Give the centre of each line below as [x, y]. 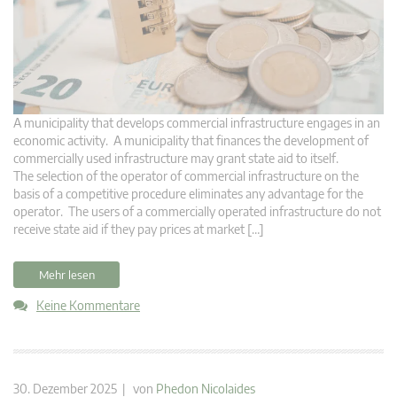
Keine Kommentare [88, 305]
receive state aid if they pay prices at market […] [139, 229]
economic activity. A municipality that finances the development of [191, 140]
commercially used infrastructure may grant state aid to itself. [177, 158]
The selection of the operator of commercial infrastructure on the [186, 175]
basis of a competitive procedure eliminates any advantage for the [188, 193]
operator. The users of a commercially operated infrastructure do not [197, 211]
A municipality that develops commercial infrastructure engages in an [197, 122]
